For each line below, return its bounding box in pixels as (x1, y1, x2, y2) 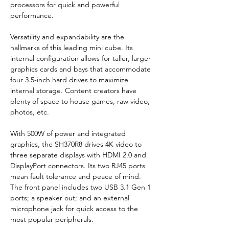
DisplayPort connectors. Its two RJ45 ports (10, 161, 147, 170)
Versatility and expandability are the (10, 32, 126, 41)
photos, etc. (10, 107, 49, 117)
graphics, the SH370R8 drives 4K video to (10, 139, 144, 149)
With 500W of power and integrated (10, 128, 128, 138)
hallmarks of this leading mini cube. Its (10, 42, 135, 52)
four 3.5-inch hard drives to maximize (10, 75, 130, 84)
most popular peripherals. (10, 214, 94, 224)
